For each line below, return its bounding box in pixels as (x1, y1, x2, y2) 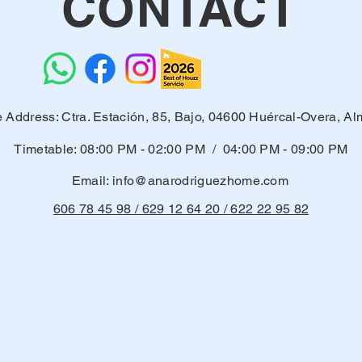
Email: (71, 173, 113, 188)
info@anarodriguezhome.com (112, 173, 289, 188)
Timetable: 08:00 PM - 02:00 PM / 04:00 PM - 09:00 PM (14, 141, 348, 157)
